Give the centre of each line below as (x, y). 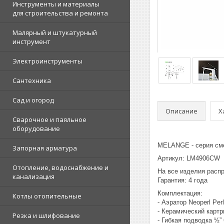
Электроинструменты (47, 61)
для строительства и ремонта (60, 13)
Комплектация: (180, 193)
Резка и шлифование (46, 215)
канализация (33, 176)
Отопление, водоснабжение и (60, 167)
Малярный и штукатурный (55, 32)
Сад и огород (33, 100)
